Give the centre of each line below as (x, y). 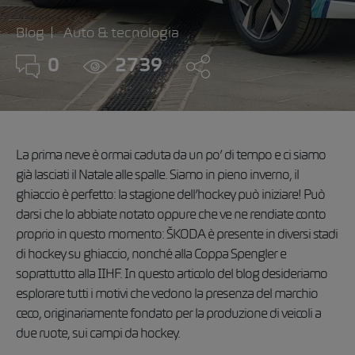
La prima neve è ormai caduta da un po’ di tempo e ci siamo (171, 156)
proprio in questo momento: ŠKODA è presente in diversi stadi (177, 235)
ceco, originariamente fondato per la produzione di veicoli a (168, 315)
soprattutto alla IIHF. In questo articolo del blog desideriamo (172, 275)
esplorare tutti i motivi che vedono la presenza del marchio (167, 295)
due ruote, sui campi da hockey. (98, 334)
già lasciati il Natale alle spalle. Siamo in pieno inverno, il (157, 176)
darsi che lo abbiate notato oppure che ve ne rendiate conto (171, 216)
